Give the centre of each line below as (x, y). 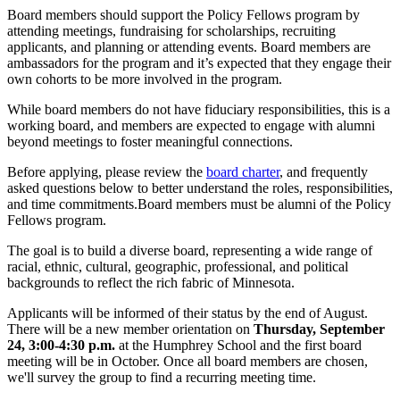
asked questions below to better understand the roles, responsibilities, (200, 187)
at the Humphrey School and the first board (238, 345)
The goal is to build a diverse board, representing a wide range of (190, 250)
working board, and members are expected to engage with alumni (191, 125)
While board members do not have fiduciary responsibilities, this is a (199, 109)
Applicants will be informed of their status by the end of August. (187, 312)
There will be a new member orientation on (130, 329)
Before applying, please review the (107, 171)
